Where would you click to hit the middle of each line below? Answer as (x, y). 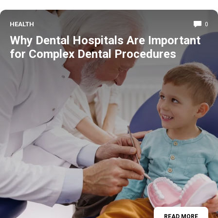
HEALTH (22, 24)
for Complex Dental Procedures (93, 54)
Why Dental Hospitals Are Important (105, 40)
